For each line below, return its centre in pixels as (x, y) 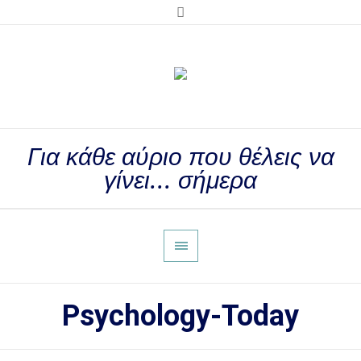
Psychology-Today (180, 316)
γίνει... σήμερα (180, 180)
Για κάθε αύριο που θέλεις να (180, 157)
